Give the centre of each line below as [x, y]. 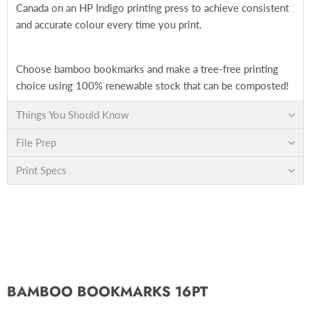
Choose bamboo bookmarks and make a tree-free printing [147, 69]
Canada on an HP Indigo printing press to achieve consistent [152, 8]
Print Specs [41, 170]
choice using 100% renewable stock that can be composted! [152, 85]
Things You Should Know [73, 115]
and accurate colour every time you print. [109, 24]
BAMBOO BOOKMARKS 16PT [108, 292]
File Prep [36, 142]
